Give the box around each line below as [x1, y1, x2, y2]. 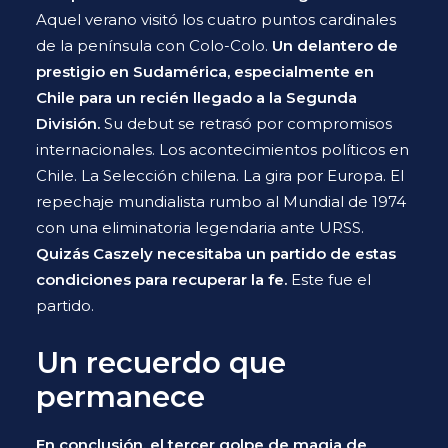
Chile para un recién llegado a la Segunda [36, 88, 357, 107]
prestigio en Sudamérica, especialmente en [36, 62, 374, 81]
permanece [36, 379, 205, 414]
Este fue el [287, 270, 371, 289]
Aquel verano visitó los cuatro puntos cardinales [36, 10, 396, 29]
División [36, 114, 97, 133]
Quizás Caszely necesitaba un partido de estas [36, 244, 396, 263]
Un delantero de [272, 36, 398, 55]
